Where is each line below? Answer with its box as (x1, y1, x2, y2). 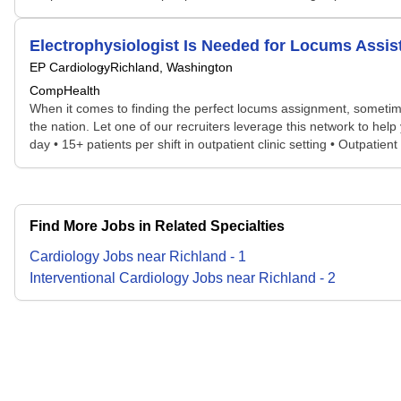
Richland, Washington (110, 60, 233, 74)
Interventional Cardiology (30, 270, 189, 286)
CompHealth (30, 83, 100, 98)
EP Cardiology (30, 60, 110, 74)
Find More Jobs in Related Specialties (30, 218, 285, 234)
